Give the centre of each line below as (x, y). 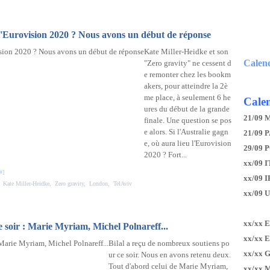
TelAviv (123, 184)
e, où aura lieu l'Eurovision (188, 143)
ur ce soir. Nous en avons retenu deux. (170, 255)
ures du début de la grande (187, 109)
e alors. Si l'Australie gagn (186, 132)
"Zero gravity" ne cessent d (188, 63)
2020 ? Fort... (165, 155)
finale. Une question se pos (188, 120)
